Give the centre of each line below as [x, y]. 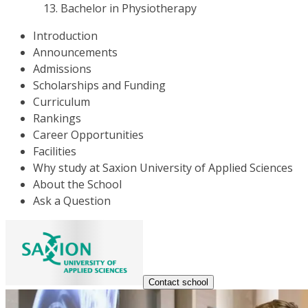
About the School [77, 184]
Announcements [75, 52]
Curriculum [62, 102]
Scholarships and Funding [99, 85]
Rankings [57, 118]
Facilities [55, 151]
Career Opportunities [88, 135]
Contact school [178, 282]
